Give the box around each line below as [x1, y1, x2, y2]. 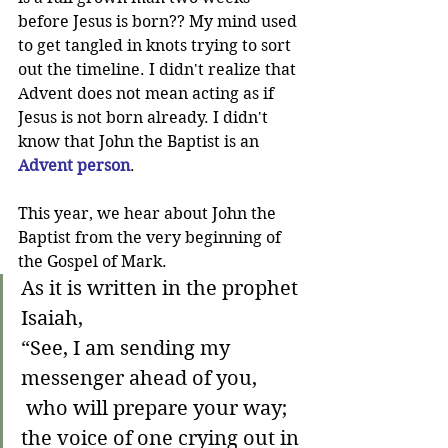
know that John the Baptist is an [18, 132, 263, 151]
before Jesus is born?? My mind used [18, 12, 301, 31]
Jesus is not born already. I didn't [18, 108, 272, 127]
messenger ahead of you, [21, 367, 257, 390]
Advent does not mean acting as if [18, 84, 278, 103]
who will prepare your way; [26, 397, 287, 420]
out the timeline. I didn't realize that [18, 60, 300, 79]
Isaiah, [21, 307, 83, 330]
